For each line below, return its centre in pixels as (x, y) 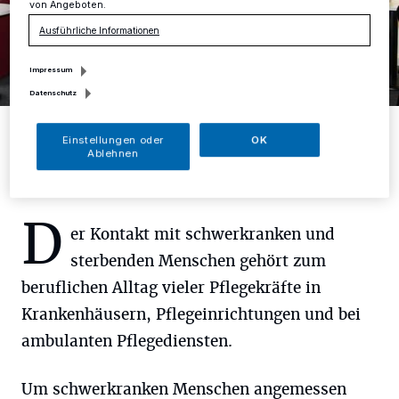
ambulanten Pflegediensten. (127, 341)
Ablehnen (113, 153)
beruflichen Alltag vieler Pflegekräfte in (171, 287)
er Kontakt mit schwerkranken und (203, 234)
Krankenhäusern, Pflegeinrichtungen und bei (191, 314)
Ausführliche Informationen (99, 30)
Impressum (51, 70)
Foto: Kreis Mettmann (66, 118)
